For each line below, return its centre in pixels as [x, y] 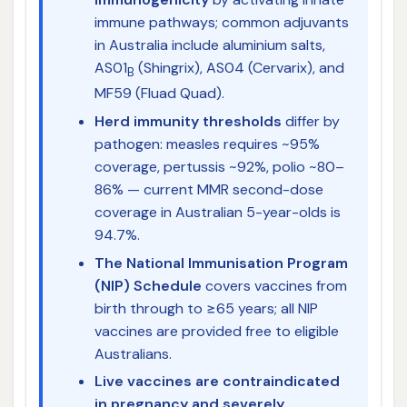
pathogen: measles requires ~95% [207, 144]
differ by [310, 122]
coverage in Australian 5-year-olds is [217, 213]
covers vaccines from [274, 285]
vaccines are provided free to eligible [216, 331]
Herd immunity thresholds [188, 122]
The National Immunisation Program [221, 263]
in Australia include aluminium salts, [209, 45]
